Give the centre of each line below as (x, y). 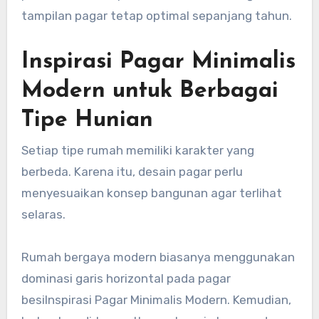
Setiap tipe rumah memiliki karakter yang (137, 151)
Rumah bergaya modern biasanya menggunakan (158, 257)
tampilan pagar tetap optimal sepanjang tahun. (156, 15)
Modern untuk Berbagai (150, 91)
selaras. (43, 215)
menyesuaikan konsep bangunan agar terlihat (151, 193)
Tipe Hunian (87, 120)
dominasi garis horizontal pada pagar (126, 279)
